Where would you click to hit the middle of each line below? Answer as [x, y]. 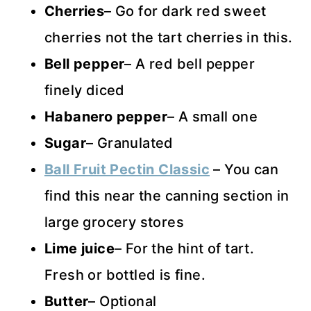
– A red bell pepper [190, 64]
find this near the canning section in [167, 196]
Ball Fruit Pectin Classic [127, 170]
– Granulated [130, 143]
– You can [246, 170]
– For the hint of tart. [185, 249]
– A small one [213, 117]
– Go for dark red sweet [185, 11]
